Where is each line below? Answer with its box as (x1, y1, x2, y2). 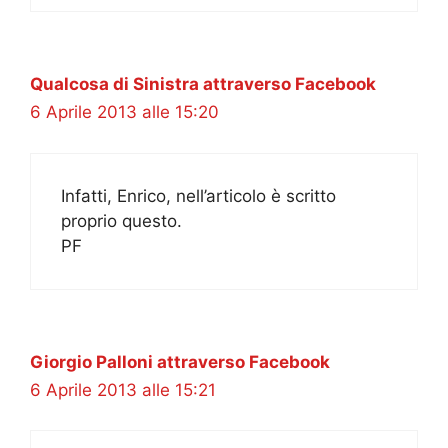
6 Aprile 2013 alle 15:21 (30, 379, 216, 400)
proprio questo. (61, 210, 182, 231)
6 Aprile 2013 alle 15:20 (30, 102, 219, 123)
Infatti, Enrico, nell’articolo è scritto (61, 185, 336, 206)
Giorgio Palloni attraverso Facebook (30, 351, 330, 372)
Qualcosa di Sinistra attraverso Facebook (30, 74, 376, 95)
